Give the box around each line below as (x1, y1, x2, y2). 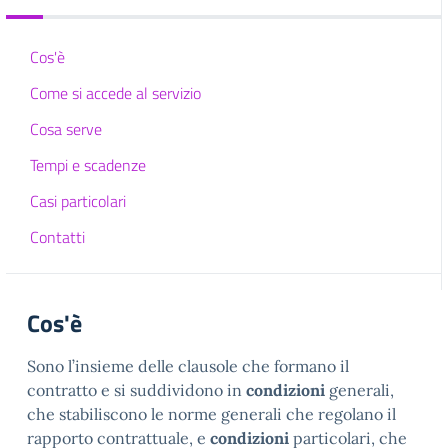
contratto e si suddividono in (27, 380, 246, 400)
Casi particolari (30, 189, 126, 213)
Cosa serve (30, 117, 102, 141)
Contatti (30, 225, 85, 249)
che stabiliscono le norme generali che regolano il (27, 404, 396, 424)
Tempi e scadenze (30, 153, 146, 177)
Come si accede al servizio (30, 81, 201, 105)
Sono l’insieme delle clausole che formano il (27, 356, 349, 376)
